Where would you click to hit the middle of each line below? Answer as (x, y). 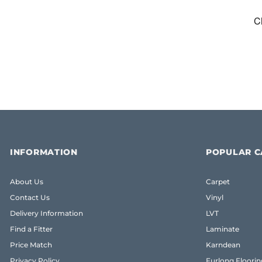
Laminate (223, 229)
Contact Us (30, 198)
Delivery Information (46, 213)
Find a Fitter (31, 229)
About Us (27, 182)
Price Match (31, 245)
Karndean (223, 245)
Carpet (218, 182)
